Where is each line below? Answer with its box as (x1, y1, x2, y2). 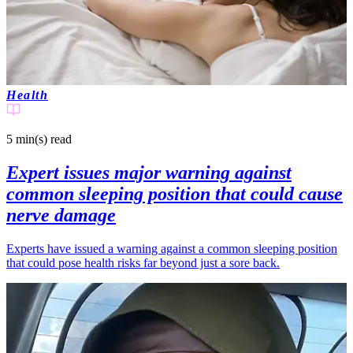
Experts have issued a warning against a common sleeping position (6, 241, 337, 255)
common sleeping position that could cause (6, 183, 343, 204)
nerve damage (6, 204, 116, 225)
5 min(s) (6, 132, 47, 146)
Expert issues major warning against (6, 162, 292, 183)
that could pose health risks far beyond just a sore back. (6, 255, 280, 269)
